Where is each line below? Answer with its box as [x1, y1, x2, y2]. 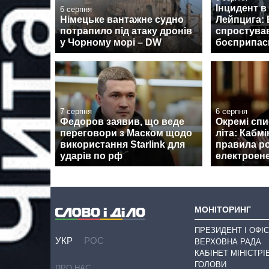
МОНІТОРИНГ [195, 204, 251, 214]
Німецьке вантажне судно [60, 14, 184, 25]
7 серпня [60, 107, 92, 116]
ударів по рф [60, 151, 122, 162]
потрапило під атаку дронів [60, 25, 192, 36]
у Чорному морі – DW [60, 37, 162, 47]
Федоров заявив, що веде [60, 116, 184, 127]
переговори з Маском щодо [60, 128, 192, 139]
